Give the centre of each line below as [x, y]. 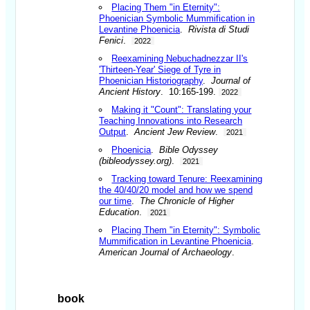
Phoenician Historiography [151, 80]
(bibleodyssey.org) [136, 161]
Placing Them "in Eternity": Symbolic [186, 230]
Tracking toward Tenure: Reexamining [187, 179]
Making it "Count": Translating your [182, 109]
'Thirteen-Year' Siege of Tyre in [160, 69]
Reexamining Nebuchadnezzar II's [180, 58]
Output [113, 131]
